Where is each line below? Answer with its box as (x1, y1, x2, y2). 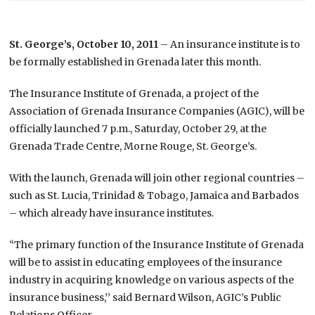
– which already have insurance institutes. (9, 206, 214, 219)
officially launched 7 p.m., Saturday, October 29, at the (9, 122, 267, 135)
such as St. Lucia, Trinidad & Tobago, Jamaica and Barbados (9, 188, 300, 202)
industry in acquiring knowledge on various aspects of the (9, 273, 295, 286)
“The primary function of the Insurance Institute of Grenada (9, 238, 304, 251)
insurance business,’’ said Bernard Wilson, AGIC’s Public (9, 290, 282, 304)
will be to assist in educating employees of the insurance (9, 255, 283, 269)
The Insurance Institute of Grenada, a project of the (9, 86, 259, 100)
